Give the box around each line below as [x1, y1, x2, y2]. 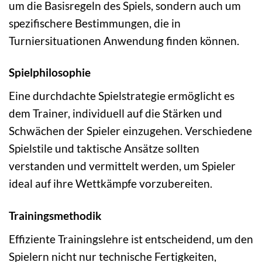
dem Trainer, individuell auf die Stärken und [9, 106, 222, 120]
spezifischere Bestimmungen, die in [9, 16, 181, 30]
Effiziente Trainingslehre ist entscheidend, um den [9, 232, 253, 246]
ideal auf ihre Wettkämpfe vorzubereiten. [9, 177, 212, 191]
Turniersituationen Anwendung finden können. [9, 33, 239, 47]
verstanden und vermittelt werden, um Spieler [9, 159, 236, 173]
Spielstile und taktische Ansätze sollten [9, 142, 199, 156]
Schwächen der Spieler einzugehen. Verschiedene [9, 124, 252, 138]
